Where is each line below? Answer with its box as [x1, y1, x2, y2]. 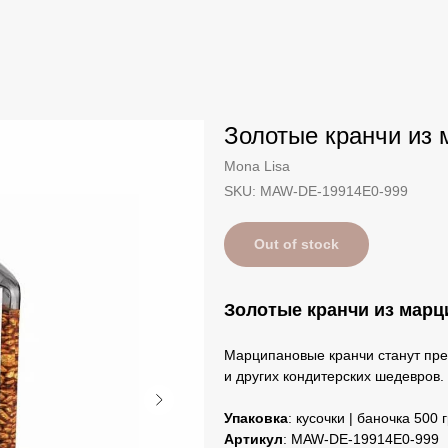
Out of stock [254, 236, 339, 252]
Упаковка [224, 410, 288, 426]
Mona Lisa [224, 158, 290, 174]
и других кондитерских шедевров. [224, 368, 444, 384]
